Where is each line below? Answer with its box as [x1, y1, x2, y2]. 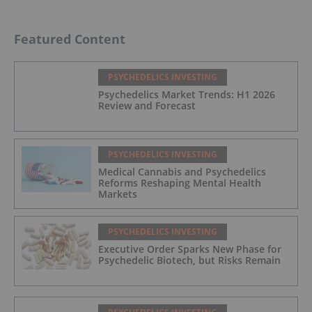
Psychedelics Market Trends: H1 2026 [98, 87, 275, 101]
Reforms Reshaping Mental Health [98, 175, 261, 189]
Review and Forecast [98, 98, 196, 112]
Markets [98, 187, 137, 201]
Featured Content [14, 30, 125, 47]
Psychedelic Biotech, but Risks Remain [98, 253, 281, 267]
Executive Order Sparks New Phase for [98, 242, 281, 256]
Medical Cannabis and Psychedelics [98, 164, 266, 178]
